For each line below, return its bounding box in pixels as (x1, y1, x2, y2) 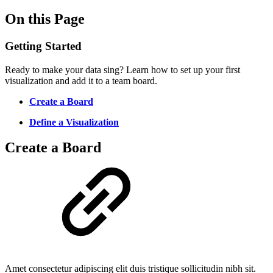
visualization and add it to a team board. (5, 75, 157, 86)
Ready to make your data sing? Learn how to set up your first (5, 64, 240, 75)
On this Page (5, 10, 85, 27)
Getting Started (5, 39, 82, 52)
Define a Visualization (29, 116, 119, 127)
